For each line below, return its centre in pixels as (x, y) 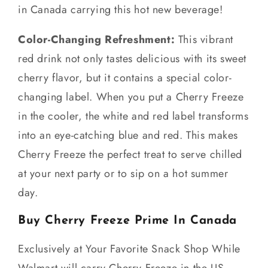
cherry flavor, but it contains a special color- (125, 77)
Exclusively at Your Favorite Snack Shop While (130, 249)
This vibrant (204, 39)
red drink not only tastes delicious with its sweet (133, 58)
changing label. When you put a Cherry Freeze (131, 97)
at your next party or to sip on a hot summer (123, 173)
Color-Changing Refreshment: (97, 39)
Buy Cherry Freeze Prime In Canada (127, 220)
